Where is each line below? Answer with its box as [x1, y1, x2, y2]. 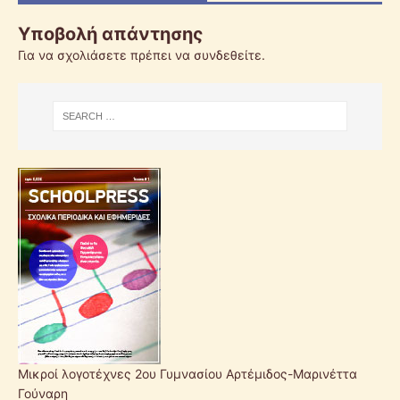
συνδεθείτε [194, 46, 262, 62]
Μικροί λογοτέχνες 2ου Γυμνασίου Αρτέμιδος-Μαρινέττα [18, 365, 357, 381]
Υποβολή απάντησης [18, 22, 204, 45]
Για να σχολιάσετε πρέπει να [18, 46, 194, 62]
